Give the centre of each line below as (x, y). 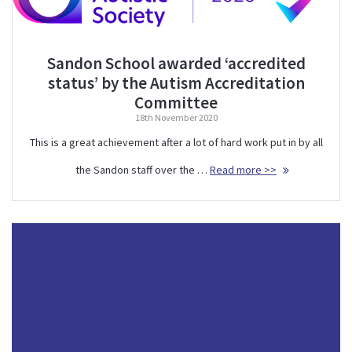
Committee (176, 102)
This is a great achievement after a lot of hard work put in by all (176, 142)
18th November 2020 (176, 117)
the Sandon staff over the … (143, 169)
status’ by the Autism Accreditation (176, 82)
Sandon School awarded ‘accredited (176, 63)
